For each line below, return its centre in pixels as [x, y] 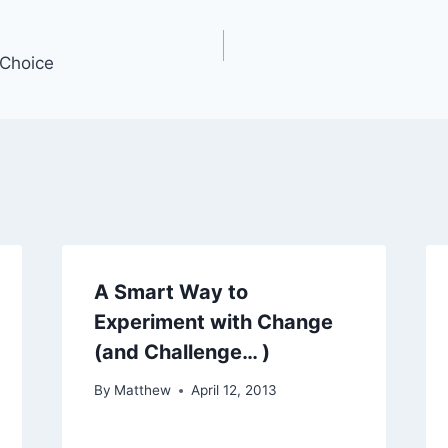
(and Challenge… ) [181, 351]
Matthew [142, 390]
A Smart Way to [170, 291]
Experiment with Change [213, 321]
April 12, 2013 [233, 390]
